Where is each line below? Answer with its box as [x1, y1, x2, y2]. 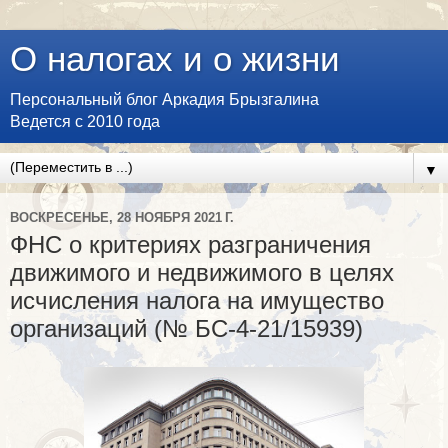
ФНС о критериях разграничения [10, 231, 371, 258]
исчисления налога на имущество [10, 287, 384, 314]
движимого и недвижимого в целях [10, 259, 394, 286]
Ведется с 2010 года [10, 113, 160, 130]
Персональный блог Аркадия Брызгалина [10, 91, 319, 108]
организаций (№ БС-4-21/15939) [10, 315, 363, 342]
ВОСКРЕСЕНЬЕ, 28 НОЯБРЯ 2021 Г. [10, 209, 234, 225]
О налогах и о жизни [10, 40, 340, 78]
